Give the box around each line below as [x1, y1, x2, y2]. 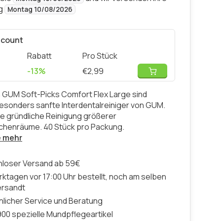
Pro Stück [82, 50, 117, 61]
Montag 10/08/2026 [7, 5, 73, 14]
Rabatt [27, 50, 52, 61]
